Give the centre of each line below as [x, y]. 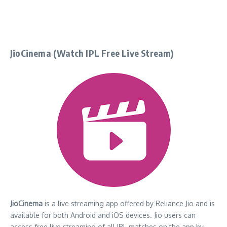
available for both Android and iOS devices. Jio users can [103, 215]
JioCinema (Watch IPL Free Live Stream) [92, 53]
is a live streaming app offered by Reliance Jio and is [129, 203]
